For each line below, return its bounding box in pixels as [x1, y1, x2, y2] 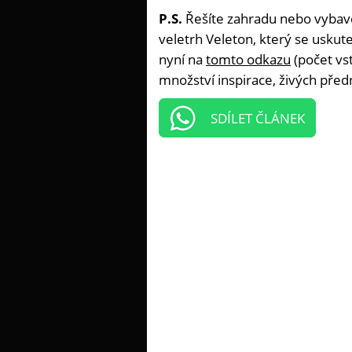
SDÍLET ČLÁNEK [211, 109, 305, 128]
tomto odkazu [206, 50, 291, 69]
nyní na [159, 50, 206, 69]
